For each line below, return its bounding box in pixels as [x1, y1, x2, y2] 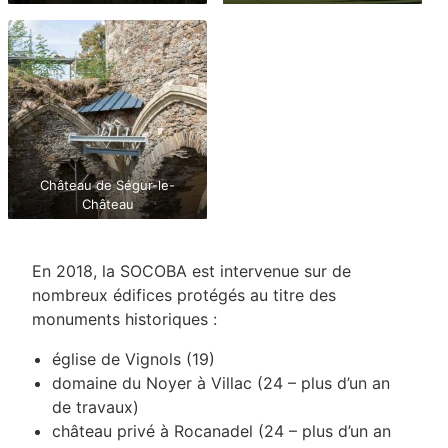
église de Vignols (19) [52, 348, 215, 369]
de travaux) [52, 396, 139, 417]
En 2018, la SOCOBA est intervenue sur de [32, 260, 351, 281]
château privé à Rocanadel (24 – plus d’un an [52, 420, 391, 441]
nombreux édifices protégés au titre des [32, 284, 336, 305]
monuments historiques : [32, 308, 217, 329]
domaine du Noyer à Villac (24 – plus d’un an [52, 372, 390, 393]
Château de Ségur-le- [40, 176, 176, 193]
